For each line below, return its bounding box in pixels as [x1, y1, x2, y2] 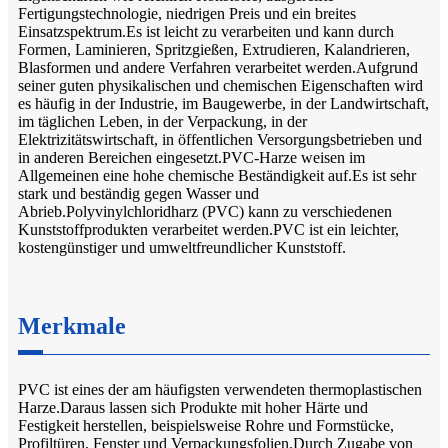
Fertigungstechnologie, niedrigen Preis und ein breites [18, 4, 356, 22]
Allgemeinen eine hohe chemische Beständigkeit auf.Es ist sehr [18, 166, 416, 184]
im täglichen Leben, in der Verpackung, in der [18, 112, 307, 130]
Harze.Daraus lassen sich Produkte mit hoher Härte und [18, 398, 368, 416]
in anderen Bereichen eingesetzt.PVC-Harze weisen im [18, 148, 365, 166]
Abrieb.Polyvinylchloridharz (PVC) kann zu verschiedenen [18, 202, 392, 220]
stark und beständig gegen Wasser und [18, 184, 259, 202]
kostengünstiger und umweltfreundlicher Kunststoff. [18, 238, 346, 256]
